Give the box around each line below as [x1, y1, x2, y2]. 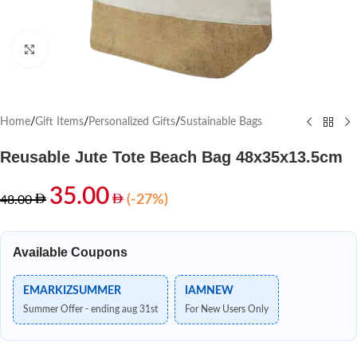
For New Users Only [185, 304, 269, 314]
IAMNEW [185, 285, 233, 296]
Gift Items [35, 116, 84, 127]
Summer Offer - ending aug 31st [23, 304, 158, 314]
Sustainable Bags [180, 116, 262, 127]
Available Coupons [13, 245, 127, 259]
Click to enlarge [47, 44, 119, 54]
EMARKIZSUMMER [23, 285, 121, 296]
